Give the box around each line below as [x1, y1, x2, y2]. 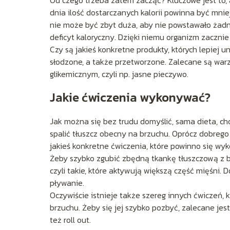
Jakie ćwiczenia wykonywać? [50, 88, 210, 107]
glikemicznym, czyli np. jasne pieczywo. [50, 68, 188, 81]
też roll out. [50, 214, 91, 226]
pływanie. [50, 177, 84, 189]
